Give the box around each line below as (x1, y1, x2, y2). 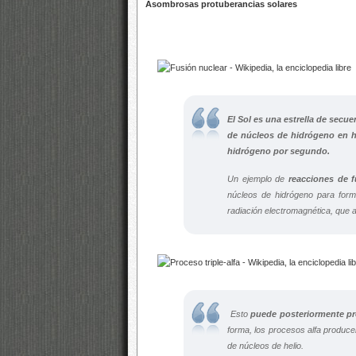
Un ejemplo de (227, 174, 288, 184)
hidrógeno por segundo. (227, 146, 330, 156)
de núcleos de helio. (227, 341, 304, 350)
